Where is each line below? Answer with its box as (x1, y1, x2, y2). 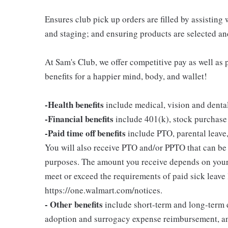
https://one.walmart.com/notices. (45, 184, 162, 196)
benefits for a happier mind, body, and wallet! (45, 70, 207, 82)
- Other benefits (45, 197, 103, 211)
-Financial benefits (45, 112, 113, 125)
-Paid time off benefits (45, 126, 126, 139)
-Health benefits (45, 98, 104, 111)
